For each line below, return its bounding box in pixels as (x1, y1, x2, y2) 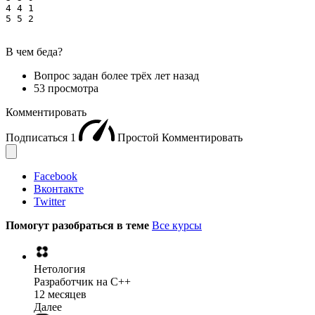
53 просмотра (34, 82, 98, 95)
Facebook (34, 170, 77, 183)
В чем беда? (6, 46, 63, 58)
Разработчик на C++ (34, 276, 131, 288)
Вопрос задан (34, 70, 101, 82)
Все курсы (152, 219, 202, 232)
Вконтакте (34, 183, 84, 195)
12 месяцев (34, 288, 86, 301)
